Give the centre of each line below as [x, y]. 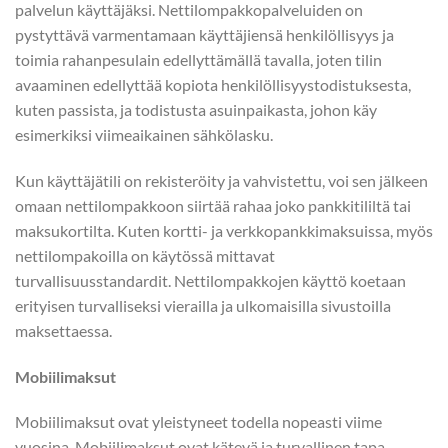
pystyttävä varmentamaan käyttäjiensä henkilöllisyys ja [204, 34]
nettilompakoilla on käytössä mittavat [145, 255]
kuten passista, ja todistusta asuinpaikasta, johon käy [196, 109]
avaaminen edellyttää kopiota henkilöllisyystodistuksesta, [213, 84]
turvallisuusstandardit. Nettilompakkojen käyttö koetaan [210, 280]
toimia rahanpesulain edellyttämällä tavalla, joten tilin [198, 59]
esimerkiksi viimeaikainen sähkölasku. [145, 134]
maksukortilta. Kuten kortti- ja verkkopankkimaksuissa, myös [224, 230]
